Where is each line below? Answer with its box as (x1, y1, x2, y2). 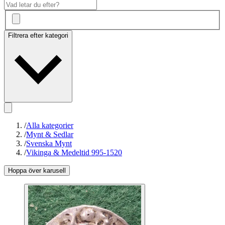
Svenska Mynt (26, 139, 72, 148)
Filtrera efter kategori (8, 32, 68, 40)
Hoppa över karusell (8, 167, 66, 175)
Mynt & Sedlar (26, 130, 73, 139)
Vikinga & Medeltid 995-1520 (26, 148, 122, 157)
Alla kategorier (26, 121, 73, 130)
